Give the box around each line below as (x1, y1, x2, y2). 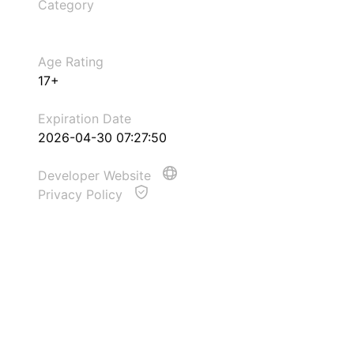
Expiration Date (38, 111, 131, 126)
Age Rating (38, 54, 104, 70)
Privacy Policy (38, 186, 126, 202)
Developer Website (38, 168, 155, 183)
